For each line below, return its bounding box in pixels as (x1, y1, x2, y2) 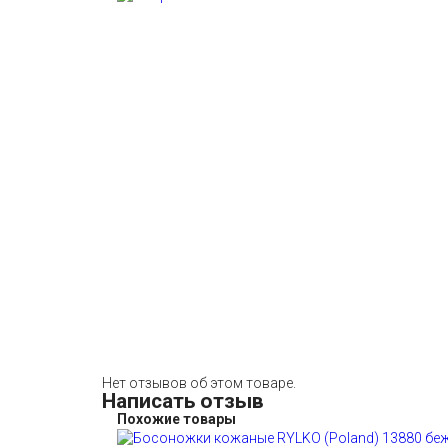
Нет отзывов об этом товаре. (102, 375, 296, 391)
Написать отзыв (102, 389, 264, 413)
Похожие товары (117, 411, 236, 427)
